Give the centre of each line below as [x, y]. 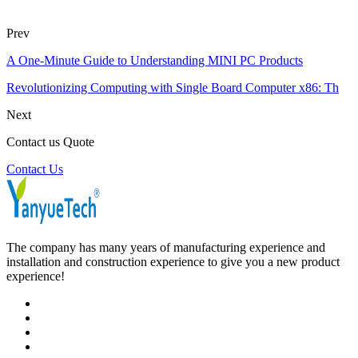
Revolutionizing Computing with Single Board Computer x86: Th [173, 88]
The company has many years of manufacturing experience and [166, 248]
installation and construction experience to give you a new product [173, 262]
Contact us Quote [50, 142]
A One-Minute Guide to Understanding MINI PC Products [155, 61]
